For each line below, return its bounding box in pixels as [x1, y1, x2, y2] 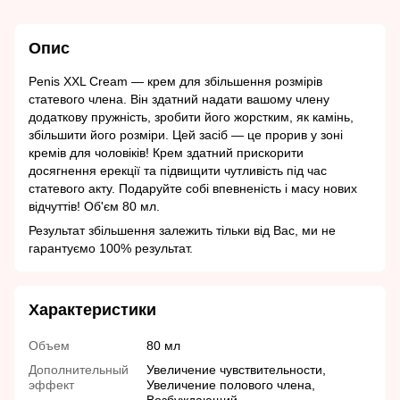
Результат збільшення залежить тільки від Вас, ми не [29, 223, 336, 238]
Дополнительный [29, 362, 129, 378]
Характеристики [29, 301, 156, 320]
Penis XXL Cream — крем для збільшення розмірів [29, 74, 322, 89]
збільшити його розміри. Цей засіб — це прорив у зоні [29, 128, 343, 143]
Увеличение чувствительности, [146, 362, 326, 378]
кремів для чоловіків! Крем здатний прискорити [29, 146, 304, 161]
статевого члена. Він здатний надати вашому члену [29, 92, 329, 107]
